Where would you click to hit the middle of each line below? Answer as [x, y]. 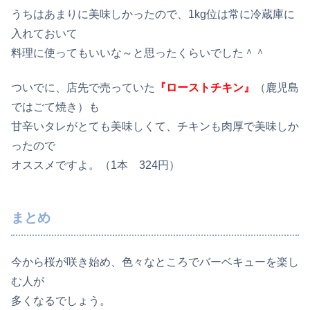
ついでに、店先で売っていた [83, 88]
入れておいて [44, 33]
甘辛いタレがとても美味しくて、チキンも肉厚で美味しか [155, 127]
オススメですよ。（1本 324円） [95, 165]
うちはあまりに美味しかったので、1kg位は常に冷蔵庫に [153, 14]
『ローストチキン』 [205, 88]
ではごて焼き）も [55, 107]
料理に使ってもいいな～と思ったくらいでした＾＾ [138, 53]
